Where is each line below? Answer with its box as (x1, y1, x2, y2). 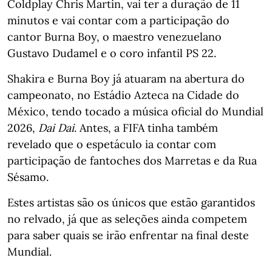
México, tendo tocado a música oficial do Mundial (7, 104, 263, 118)
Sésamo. (7, 169, 49, 184)
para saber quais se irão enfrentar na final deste (7, 228, 249, 242)
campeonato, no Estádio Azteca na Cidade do (7, 87, 239, 102)
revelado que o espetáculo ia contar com (7, 137, 216, 151)
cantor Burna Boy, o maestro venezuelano (7, 29, 222, 44)
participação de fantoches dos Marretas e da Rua (7, 153, 257, 168)
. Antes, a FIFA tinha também (74, 120, 218, 135)
